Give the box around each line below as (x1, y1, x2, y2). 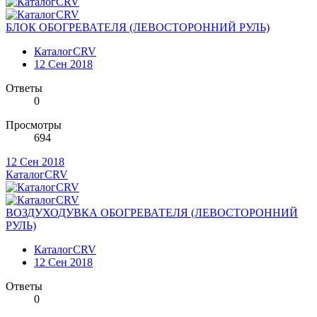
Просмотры (6, 118, 62, 131)
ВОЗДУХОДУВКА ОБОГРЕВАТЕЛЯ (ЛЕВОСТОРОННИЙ (6, 206, 298, 219)
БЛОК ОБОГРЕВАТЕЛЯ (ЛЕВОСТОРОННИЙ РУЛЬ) (6, 21, 270, 33)
